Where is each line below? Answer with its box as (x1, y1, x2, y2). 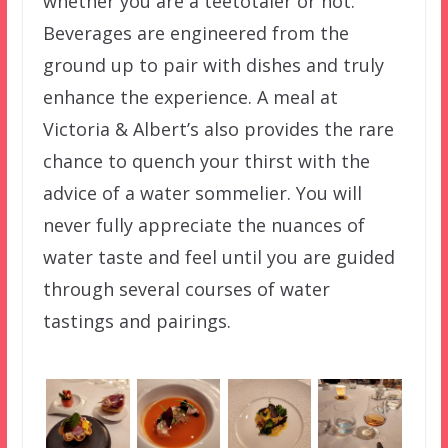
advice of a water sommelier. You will (42, 181, 362, 206)
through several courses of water (42, 277, 330, 302)
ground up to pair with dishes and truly (42, 53, 384, 78)
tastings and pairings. (42, 309, 231, 334)
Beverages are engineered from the (42, 21, 349, 46)
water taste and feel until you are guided (42, 245, 395, 270)
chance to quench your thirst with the (42, 149, 370, 174)
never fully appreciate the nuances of (42, 213, 365, 238)
